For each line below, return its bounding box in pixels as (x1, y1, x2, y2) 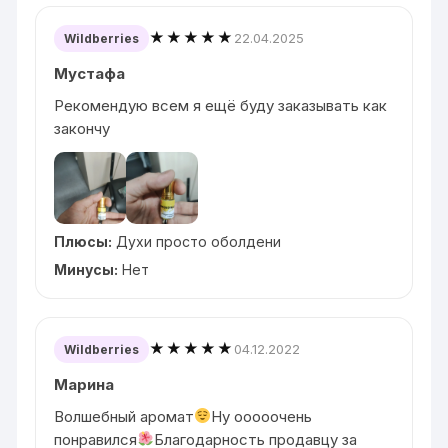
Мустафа (54, 63, 126, 83)
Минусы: (54, 260, 119, 278)
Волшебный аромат (54, 406, 195, 426)
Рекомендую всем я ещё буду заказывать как (54, 95, 388, 115)
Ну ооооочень (211, 406, 313, 426)
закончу (54, 118, 111, 138)
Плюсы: (54, 232, 113, 250)
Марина (54, 374, 115, 394)
